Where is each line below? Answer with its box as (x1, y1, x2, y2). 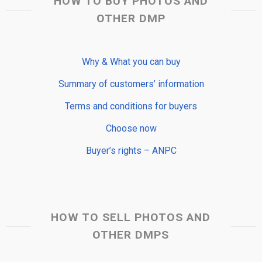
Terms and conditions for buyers (65, 100, 197, 112)
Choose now (105, 122, 157, 134)
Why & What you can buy (81, 56, 181, 67)
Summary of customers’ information (58, 78, 204, 89)
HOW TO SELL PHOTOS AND (51, 210, 211, 224)
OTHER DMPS (92, 227, 170, 242)
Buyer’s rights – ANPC (85, 144, 177, 156)
